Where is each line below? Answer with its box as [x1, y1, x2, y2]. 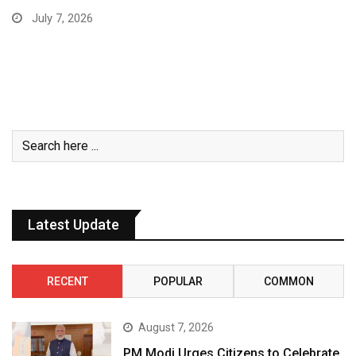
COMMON [263, 274, 314, 288]
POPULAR [153, 274, 203, 288]
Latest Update [28, 215, 119, 233]
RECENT [46, 274, 88, 288]
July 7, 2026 [29, 10, 93, 25]
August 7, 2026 [138, 320, 215, 334]
